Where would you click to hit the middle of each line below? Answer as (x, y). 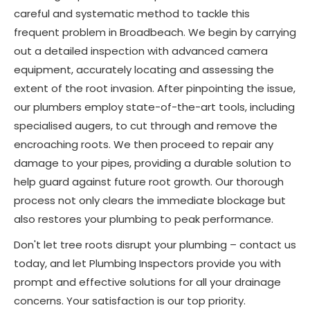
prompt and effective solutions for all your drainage (147, 282)
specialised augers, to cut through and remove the (146, 126)
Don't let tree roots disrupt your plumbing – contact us (155, 245)
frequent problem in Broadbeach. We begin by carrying (155, 33)
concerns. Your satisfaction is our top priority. (130, 301)
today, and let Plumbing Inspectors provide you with (147, 264)
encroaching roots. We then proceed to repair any (144, 145)
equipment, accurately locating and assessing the (144, 70)
